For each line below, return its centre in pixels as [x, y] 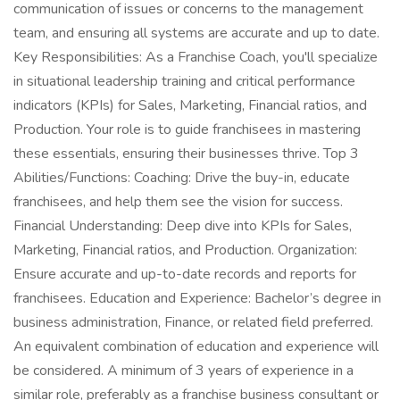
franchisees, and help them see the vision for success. [178, 202]
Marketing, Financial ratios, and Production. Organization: [185, 250]
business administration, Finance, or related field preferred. [193, 322]
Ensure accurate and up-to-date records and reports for [185, 274]
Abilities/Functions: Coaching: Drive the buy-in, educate [182, 178]
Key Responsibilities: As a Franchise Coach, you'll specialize [196, 57]
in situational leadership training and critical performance [184, 81]
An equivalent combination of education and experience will [196, 346]
